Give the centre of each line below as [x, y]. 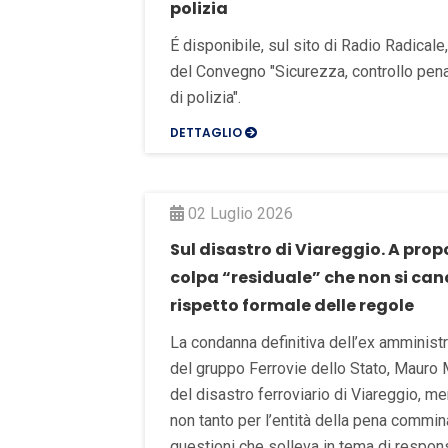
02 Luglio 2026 [238, 213]
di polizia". [205, 97]
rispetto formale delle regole [292, 305]
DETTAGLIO [207, 132]
